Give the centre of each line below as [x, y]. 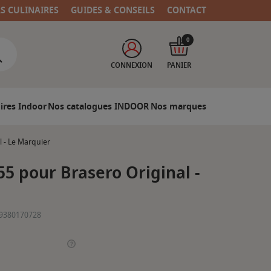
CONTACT [187, 11]
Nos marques [178, 106]
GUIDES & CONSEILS [113, 11]
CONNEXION [132, 65]
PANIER [179, 65]
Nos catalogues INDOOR [99, 106]
